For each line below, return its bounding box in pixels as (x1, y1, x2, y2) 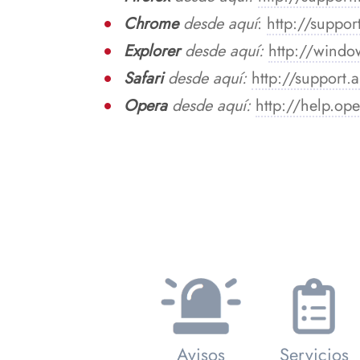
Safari (124, 66, 168, 90)
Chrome (124, 11, 183, 35)
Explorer (124, 39, 185, 63)
